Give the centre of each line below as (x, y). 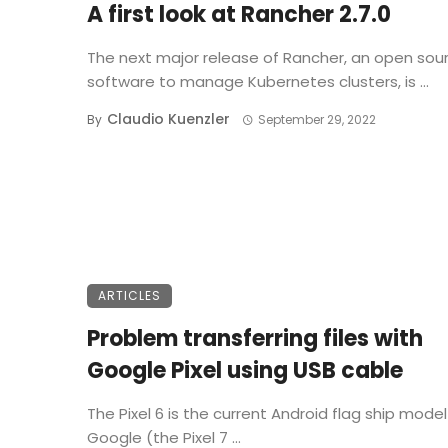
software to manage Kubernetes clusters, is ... (258, 82)
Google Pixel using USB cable (245, 371)
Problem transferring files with (255, 339)
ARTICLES (129, 296)
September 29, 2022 (316, 120)
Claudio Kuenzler (168, 119)
